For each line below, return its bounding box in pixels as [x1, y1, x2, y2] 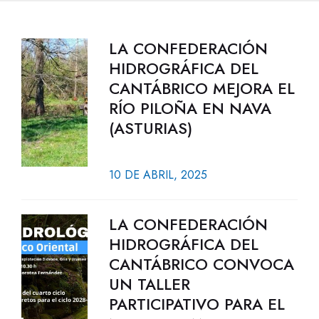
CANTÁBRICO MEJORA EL [108, 77, 295, 100]
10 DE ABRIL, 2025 [108, 167, 207, 183]
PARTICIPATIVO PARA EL [108, 293, 285, 315]
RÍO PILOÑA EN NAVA [108, 97, 271, 120]
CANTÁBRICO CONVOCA [108, 253, 294, 276]
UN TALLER [108, 273, 190, 296]
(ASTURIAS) [108, 117, 192, 140]
